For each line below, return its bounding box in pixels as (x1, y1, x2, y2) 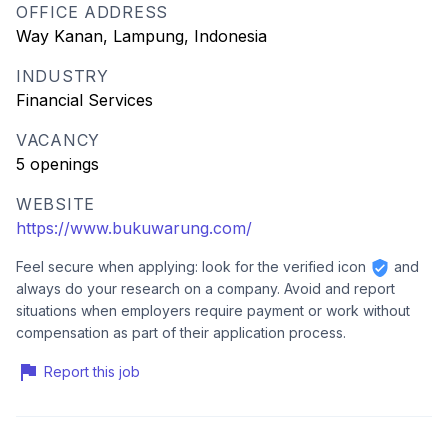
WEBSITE (16, 193, 96, 214)
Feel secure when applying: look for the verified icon (16, 257, 370, 275)
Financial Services (16, 89, 153, 110)
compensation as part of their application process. (16, 323, 346, 341)
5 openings (16, 153, 99, 174)
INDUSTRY (16, 65, 109, 86)
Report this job (44, 362, 140, 380)
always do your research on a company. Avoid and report (16, 279, 395, 297)
